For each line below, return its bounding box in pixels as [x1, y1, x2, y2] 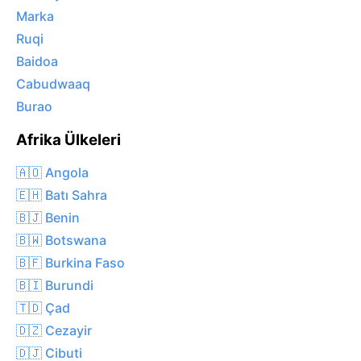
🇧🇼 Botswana [16, 231, 106, 248]
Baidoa [16, 53, 58, 70]
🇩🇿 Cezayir [16, 322, 92, 338]
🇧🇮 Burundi [16, 276, 93, 293]
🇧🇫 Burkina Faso [16, 254, 125, 271]
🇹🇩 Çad [16, 299, 70, 316]
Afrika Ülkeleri [16, 131, 121, 150]
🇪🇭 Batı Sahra [16, 186, 107, 203]
